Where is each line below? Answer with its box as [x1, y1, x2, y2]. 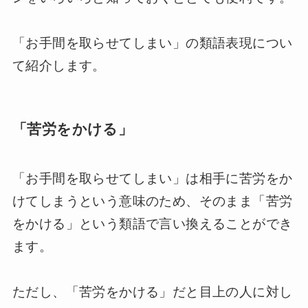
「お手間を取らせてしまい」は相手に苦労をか [12, 171, 293, 186]
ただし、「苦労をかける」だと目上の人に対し [12, 285, 293, 300]
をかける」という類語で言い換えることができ [12, 217, 293, 232]
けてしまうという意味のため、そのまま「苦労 [12, 194, 293, 209]
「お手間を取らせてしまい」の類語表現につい [12, 35, 293, 50]
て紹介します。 [12, 58, 106, 73]
